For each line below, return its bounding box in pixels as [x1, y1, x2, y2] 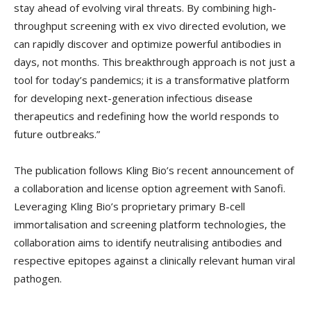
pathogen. [14, 271, 62, 285]
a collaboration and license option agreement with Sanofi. [14, 180, 285, 195]
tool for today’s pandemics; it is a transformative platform [14, 72, 289, 87]
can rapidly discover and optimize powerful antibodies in [14, 36, 281, 51]
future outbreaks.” [14, 126, 100, 141]
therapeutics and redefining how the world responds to [14, 108, 279, 123]
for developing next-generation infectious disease [14, 90, 253, 105]
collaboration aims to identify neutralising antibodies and [14, 235, 282, 249]
